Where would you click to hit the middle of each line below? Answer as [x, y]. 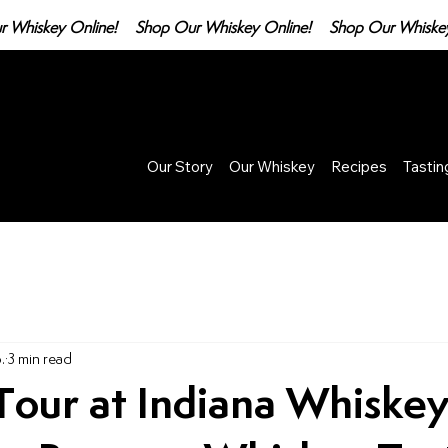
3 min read [40, 359]
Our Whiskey [271, 167]
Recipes [358, 167]
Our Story [179, 167]
